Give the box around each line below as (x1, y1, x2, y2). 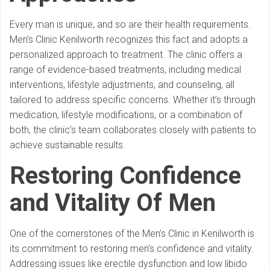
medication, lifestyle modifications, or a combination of (10, 109, 242, 121)
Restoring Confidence (10, 162, 241, 190)
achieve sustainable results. (10, 139, 125, 151)
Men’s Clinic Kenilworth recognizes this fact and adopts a (10, 34, 248, 46)
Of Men (136, 189, 216, 218)
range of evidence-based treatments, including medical (10, 64, 241, 76)
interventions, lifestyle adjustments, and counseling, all (10, 79, 234, 91)
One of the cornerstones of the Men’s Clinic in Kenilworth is (10, 228, 254, 240)
